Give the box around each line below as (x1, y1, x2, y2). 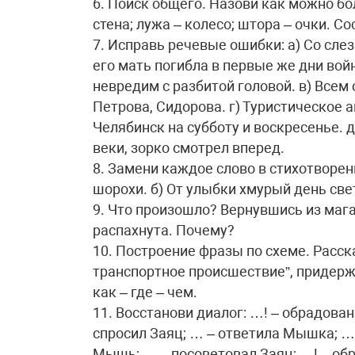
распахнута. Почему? (93, 222, 235, 239)
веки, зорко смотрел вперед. (93, 139, 284, 156)
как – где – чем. (93, 284, 197, 300)
